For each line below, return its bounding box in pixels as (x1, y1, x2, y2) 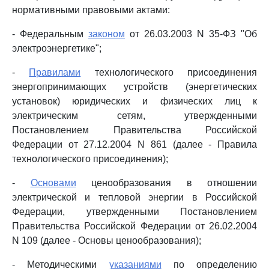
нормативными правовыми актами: (12, 5, 170, 15)
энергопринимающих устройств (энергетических (12, 82, 257, 92)
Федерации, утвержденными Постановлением (12, 207, 257, 217)
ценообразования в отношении (76, 178, 257, 188)
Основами (30, 178, 76, 188)
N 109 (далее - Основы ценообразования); (12, 235, 201, 246)
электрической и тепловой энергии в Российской (12, 192, 257, 202)
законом (88, 29, 125, 39)
